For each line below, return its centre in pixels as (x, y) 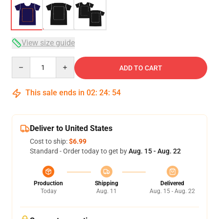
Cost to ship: (49, 141)
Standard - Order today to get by (79, 151)
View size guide (48, 43)
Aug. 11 (106, 191)
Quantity (25, 61)
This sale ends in (55, 93)
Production (48, 183)
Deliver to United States (71, 128)
